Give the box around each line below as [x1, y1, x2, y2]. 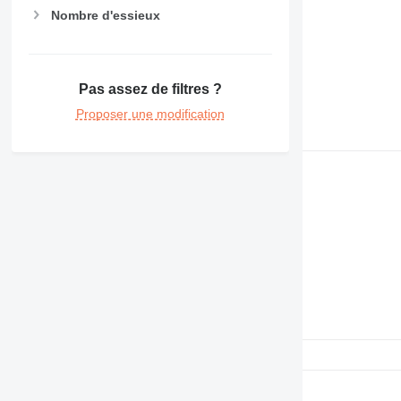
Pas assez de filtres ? [78, 81, 222, 98]
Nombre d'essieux [50, 7, 160, 22]
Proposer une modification [75, 107, 225, 122]
